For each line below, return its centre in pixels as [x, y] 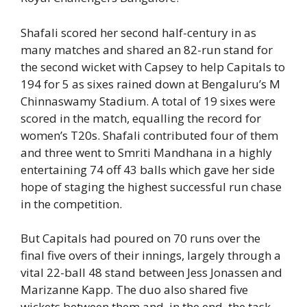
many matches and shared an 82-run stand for [147, 49]
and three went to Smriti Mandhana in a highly [146, 152]
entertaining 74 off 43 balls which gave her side [148, 169]
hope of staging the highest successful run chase [151, 186]
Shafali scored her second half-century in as [138, 32]
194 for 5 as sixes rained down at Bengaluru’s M [150, 84]
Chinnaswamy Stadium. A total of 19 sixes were [148, 101]
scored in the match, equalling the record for [141, 118]
